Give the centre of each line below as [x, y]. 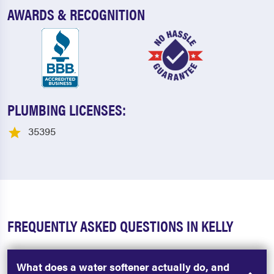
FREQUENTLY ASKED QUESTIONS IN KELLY [120, 225]
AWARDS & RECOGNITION [76, 14]
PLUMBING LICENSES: [67, 109]
